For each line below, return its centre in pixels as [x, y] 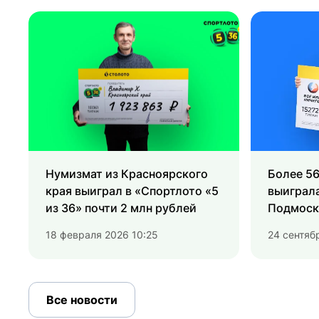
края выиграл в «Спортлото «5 [132, 191]
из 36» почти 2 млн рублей [121, 208]
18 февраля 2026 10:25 [102, 235]
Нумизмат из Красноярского [127, 174]
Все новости [82, 300]
